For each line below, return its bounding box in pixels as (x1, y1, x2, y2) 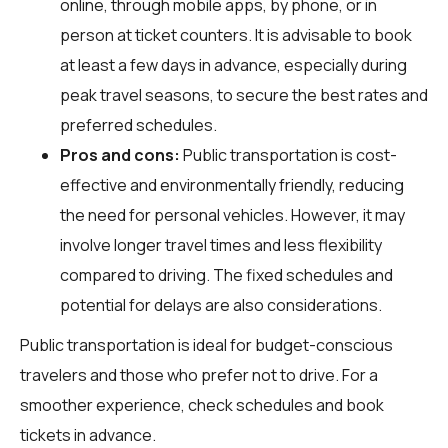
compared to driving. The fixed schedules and (60, 263, 393, 286)
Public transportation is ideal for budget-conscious (20, 333, 393, 356)
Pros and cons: (60, 143, 180, 166)
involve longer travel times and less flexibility (60, 233, 382, 256)
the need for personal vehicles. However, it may (60, 203, 405, 226)
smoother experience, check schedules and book (20, 393, 384, 416)
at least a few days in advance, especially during (60, 53, 407, 76)
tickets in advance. (20, 423, 156, 446)
